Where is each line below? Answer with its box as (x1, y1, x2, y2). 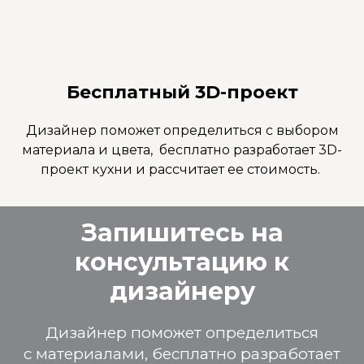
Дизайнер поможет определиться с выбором (25, 122, 339, 138)
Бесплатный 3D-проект (66, 80, 298, 103)
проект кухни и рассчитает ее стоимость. (41, 161, 323, 177)
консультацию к (75, 246, 289, 277)
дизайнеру (109, 275, 255, 306)
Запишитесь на (80, 217, 284, 248)
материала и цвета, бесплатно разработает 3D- (22, 141, 342, 158)
